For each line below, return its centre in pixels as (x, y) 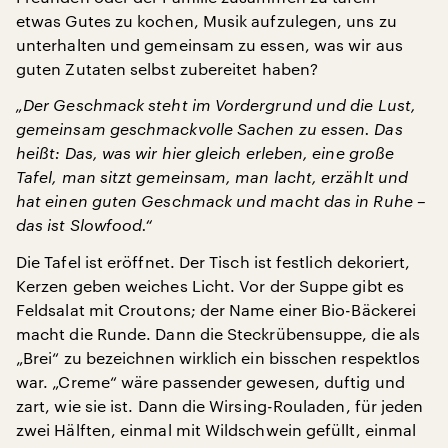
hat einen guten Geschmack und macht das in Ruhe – (221, 200)
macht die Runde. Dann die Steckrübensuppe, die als (218, 333)
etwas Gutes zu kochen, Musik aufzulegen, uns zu (206, 20)
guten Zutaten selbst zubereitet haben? (167, 68)
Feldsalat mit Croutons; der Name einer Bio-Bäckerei (216, 309)
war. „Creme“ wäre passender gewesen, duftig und (210, 381)
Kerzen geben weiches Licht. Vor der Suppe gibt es (210, 285)
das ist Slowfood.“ (84, 224)
